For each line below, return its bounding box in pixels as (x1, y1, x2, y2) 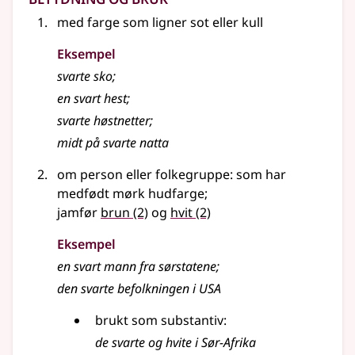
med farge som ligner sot (57, 13, 212, 32)
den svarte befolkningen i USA (57, 280, 221, 298)
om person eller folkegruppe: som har (57, 166, 286, 184)
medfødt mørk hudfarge (57, 185, 204, 203)
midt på (57, 134, 103, 152)
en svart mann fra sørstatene (57, 258, 216, 276)
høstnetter (90, 112, 150, 130)
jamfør (57, 204, 97, 222)
